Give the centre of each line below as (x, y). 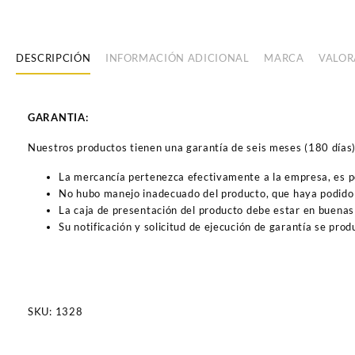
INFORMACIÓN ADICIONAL (177, 57)
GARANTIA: (58, 118)
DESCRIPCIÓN (53, 57)
